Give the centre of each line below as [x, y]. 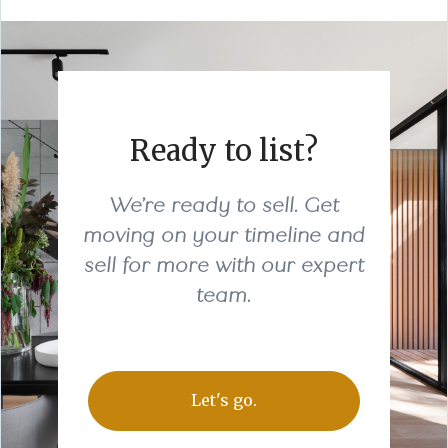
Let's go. [223, 399]
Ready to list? [223, 150]
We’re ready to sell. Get [223, 205]
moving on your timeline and [223, 235]
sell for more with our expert [223, 265]
